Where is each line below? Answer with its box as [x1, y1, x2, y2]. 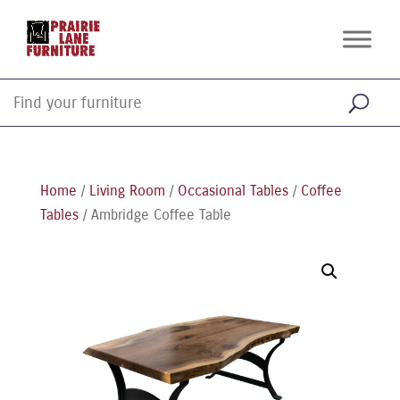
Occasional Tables [177, 182, 288, 199]
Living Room [88, 182, 165, 199]
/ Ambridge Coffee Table [78, 206, 231, 223]
